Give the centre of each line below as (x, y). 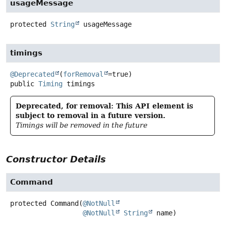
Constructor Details (56, 159)
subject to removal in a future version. (91, 116)
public (22, 84)
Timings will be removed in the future (81, 125)
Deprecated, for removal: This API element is (104, 106)
